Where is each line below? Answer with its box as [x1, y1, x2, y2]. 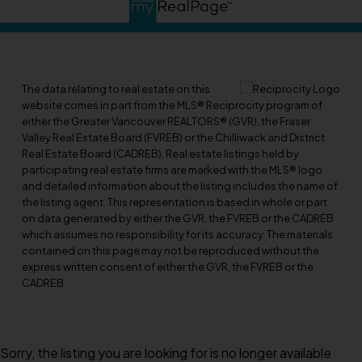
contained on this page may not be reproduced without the [21, 243, 319, 257]
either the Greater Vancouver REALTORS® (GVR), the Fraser [21, 114, 310, 128]
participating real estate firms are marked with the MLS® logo [21, 162, 322, 176]
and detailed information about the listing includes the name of [21, 179, 338, 192]
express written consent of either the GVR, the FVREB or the [21, 259, 314, 273]
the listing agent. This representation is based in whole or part [21, 195, 327, 208]
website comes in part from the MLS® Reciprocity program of [21, 98, 322, 112]
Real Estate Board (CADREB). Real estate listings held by [21, 146, 299, 160]
